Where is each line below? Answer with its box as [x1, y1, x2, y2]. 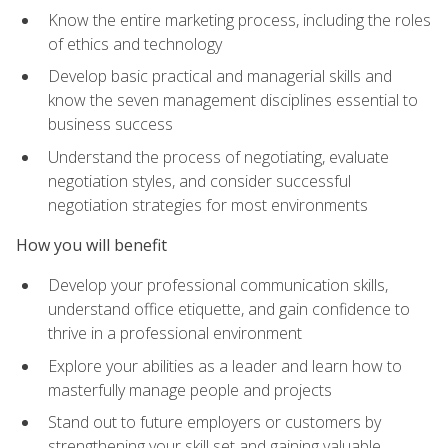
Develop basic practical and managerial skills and [48, 65, 392, 88]
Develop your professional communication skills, [48, 274, 388, 297]
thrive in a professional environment [48, 322, 302, 345]
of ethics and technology [48, 32, 222, 55]
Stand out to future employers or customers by [48, 411, 381, 434]
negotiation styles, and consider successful [48, 169, 351, 192]
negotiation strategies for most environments [48, 193, 368, 216]
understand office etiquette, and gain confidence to [48, 298, 410, 321]
